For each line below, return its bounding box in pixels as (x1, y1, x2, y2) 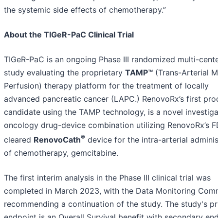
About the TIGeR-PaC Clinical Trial (4, 29, 134, 39)
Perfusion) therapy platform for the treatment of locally (4, 80, 209, 91)
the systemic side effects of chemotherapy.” (4, 4, 166, 15)
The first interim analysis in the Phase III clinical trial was (4, 172, 211, 182)
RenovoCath (34, 134, 81, 145)
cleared (4, 134, 34, 145)
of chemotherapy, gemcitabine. (4, 147, 118, 158)
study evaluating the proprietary (4, 67, 125, 77)
